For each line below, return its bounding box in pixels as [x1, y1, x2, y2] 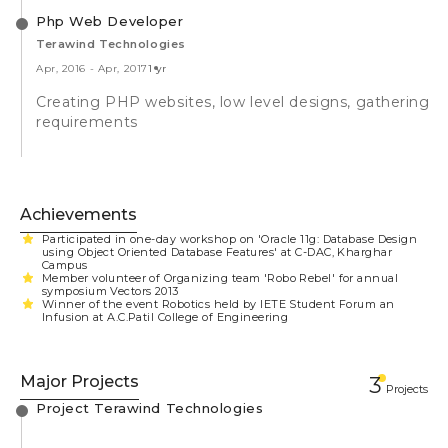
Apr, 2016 [36, 61, 87, 75]
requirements [36, 112, 138, 131]
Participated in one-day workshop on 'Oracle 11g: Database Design [42, 231, 418, 246]
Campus [42, 257, 88, 272]
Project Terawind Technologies [36, 399, 264, 416]
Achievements [20, 204, 137, 224]
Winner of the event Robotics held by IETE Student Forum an [42, 296, 395, 311]
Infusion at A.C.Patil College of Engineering [42, 309, 289, 324]
